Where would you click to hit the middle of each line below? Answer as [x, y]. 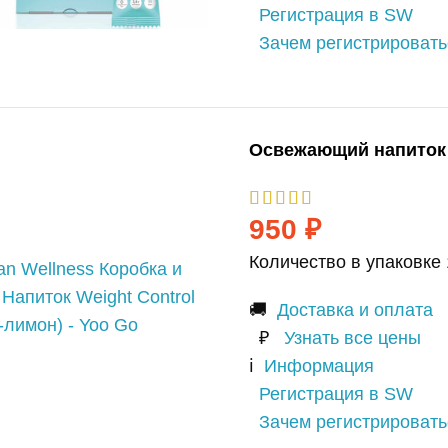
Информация [318, 366]
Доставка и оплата [354, 310]
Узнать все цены [352, 338]
